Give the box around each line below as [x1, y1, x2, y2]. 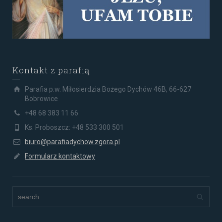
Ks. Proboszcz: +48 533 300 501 [25, 123, 124, 131]
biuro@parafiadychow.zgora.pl [25, 137, 120, 146]
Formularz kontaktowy [25, 152, 95, 160]
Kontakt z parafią [12, 64, 90, 76]
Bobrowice [25, 94, 58, 103]
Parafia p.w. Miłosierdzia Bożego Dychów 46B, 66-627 [25, 85, 191, 93]
